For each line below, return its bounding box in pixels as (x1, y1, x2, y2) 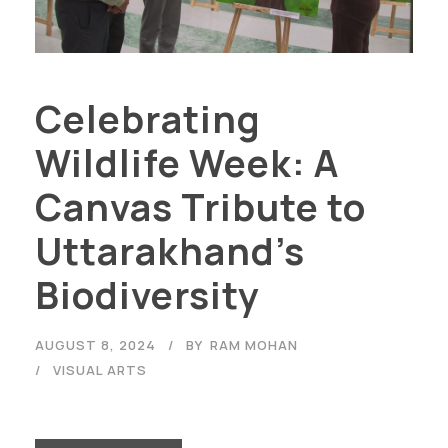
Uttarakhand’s (35, 225, 305, 276)
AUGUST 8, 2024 (35, 335, 156, 354)
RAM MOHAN (210, 335, 298, 354)
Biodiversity (35, 269, 260, 320)
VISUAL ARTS (53, 360, 147, 379)
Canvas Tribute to (35, 181, 366, 232)
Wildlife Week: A (35, 137, 339, 188)
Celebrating (35, 93, 261, 144)
